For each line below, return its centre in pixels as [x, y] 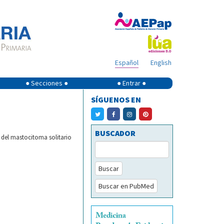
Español [127, 62]
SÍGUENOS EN [116, 99]
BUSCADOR [115, 133]
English [161, 62]
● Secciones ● [47, 83]
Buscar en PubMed [126, 186]
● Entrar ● [131, 83]
